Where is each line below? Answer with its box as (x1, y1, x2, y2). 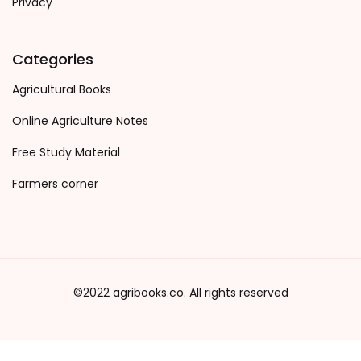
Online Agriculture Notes (12, 113, 148, 129)
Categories (12, 49, 93, 69)
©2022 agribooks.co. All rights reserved (73, 284, 288, 301)
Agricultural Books (12, 81, 111, 98)
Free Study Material (12, 144, 120, 160)
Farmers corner (12, 176, 98, 192)
